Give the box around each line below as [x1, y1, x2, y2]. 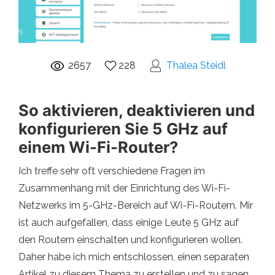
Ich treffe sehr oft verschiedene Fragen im [18, 165, 205, 177]
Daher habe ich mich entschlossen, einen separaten [18, 250, 249, 263]
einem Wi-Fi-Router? [18, 137, 178, 157]
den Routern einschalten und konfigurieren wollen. [18, 233, 242, 246]
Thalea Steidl [166, 59, 226, 71]
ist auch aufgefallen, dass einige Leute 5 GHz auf [18, 216, 239, 228]
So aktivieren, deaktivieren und [18, 100, 255, 120]
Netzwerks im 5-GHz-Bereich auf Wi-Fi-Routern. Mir [18, 199, 253, 211]
